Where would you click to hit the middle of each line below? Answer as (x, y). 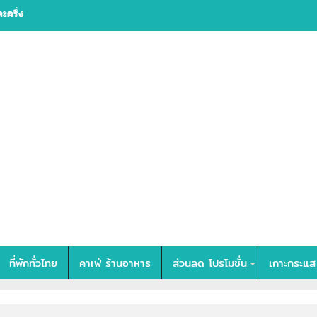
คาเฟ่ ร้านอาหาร (115, 263)
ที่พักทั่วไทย (33, 263)
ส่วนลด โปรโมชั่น (210, 263)
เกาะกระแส (292, 263)
